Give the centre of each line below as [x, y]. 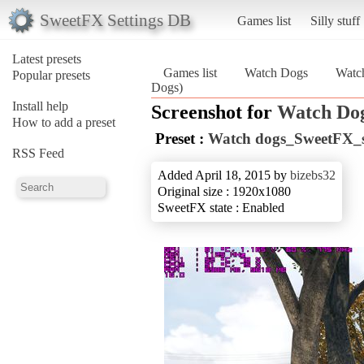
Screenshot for [214, 112]
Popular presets [51, 75]
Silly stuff [335, 20]
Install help [40, 106]
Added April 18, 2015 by [224, 175]
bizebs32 [313, 175]
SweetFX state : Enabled [221, 207]
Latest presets [47, 58]
